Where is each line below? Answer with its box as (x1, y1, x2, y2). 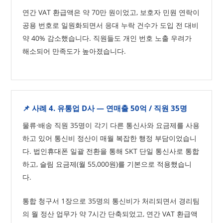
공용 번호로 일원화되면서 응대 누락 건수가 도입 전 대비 (22, 20, 199, 30)
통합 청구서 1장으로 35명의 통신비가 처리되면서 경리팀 (22, 196, 200, 206)
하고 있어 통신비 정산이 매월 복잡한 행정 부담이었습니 (22, 133, 197, 143)
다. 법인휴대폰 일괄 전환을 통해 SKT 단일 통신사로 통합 (22, 146, 200, 156)
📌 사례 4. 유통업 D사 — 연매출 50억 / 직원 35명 (22, 103, 188, 113)
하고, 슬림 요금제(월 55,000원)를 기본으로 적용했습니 (22, 159, 192, 169)
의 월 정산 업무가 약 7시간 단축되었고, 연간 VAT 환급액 (22, 209, 198, 219)
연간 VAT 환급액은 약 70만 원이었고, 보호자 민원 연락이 (22, 7, 200, 17)
